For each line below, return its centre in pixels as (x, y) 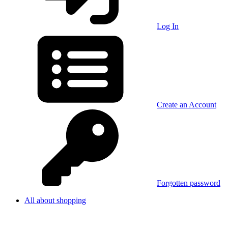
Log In (168, 26)
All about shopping (55, 200)
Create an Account (187, 105)
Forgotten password (189, 183)
